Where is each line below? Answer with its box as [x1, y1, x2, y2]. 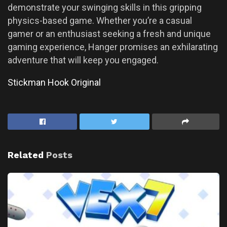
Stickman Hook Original [8, 77, 101, 88]
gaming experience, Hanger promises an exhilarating [8, 42, 218, 52]
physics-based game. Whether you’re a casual [8, 15, 192, 26]
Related [8, 149, 44, 160]
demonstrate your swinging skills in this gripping [8, 2, 202, 13]
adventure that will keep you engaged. [8, 55, 159, 65]
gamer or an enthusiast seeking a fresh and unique [8, 28, 211, 39]
